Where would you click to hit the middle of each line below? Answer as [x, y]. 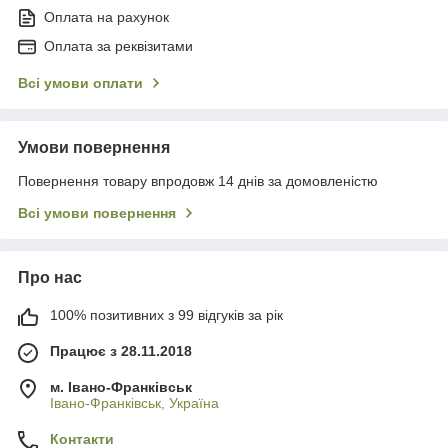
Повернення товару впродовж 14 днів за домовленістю [198, 181]
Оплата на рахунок [106, 17]
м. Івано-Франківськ [121, 387]
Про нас [50, 278]
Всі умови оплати [80, 83]
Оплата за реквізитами [118, 46]
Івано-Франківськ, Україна [134, 403]
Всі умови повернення [97, 213]
